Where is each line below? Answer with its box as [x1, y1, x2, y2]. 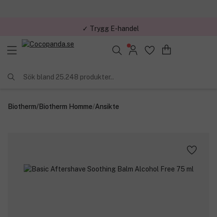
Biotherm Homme [39, 102, 93, 110]
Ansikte [95, 102, 119, 110]
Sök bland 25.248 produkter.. [23, 73, 114, 81]
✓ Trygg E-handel [82, 22, 139, 31]
